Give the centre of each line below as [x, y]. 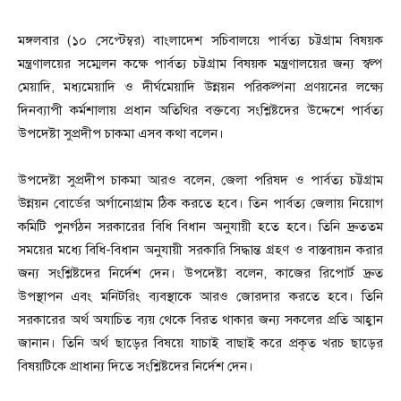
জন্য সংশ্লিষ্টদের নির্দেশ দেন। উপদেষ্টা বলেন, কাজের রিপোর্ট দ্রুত [200, 273]
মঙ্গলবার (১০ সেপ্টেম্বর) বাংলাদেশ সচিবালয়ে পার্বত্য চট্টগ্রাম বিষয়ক [200, 41]
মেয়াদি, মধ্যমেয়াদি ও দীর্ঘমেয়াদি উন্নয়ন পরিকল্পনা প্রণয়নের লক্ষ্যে [200, 87]
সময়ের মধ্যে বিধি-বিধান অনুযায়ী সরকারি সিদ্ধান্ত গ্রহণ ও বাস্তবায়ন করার [200, 250]
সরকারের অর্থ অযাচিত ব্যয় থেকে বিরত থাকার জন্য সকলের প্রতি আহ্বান [200, 320]
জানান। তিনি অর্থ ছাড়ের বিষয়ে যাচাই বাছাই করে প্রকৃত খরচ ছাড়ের [200, 343]
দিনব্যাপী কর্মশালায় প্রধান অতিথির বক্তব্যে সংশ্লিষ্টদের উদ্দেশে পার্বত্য [200, 111]
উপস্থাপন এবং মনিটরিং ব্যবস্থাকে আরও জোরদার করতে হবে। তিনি [200, 297]
